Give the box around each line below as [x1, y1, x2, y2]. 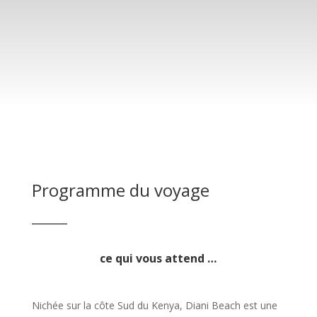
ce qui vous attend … [100, 250, 217, 266]
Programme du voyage [31, 178, 209, 202]
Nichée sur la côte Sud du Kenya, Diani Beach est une [31, 299, 277, 312]
